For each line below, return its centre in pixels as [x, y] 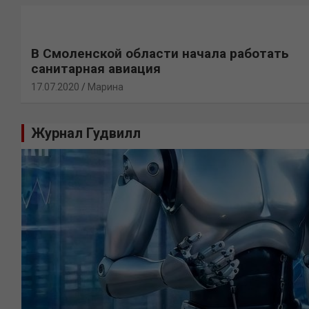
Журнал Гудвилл [86, 133]
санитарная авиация [96, 69]
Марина [106, 87]
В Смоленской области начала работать [160, 54]
